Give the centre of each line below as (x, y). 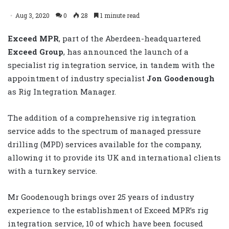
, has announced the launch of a (126, 51)
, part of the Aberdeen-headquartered (130, 38)
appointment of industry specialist (77, 78)
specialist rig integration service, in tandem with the (111, 65)
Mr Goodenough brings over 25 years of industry (101, 197)
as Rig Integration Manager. (62, 91)
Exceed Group (36, 51)
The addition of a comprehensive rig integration (102, 117)
